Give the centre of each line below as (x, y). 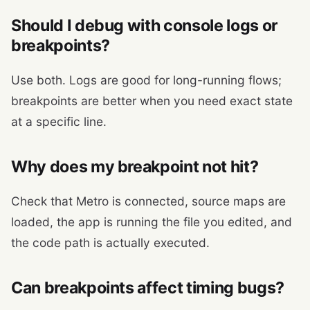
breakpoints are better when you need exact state (152, 101)
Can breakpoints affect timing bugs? (148, 288)
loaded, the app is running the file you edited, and (152, 222)
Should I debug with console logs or (144, 26)
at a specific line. (59, 122)
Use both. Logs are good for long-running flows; (146, 80)
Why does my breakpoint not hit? (135, 167)
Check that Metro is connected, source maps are (148, 201)
